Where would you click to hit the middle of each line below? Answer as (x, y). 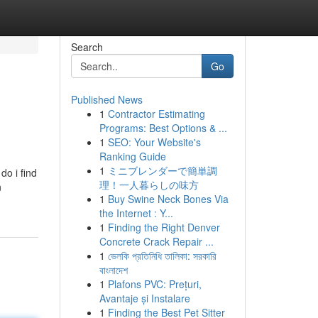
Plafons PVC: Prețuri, (154, 284)
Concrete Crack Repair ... (156, 241)
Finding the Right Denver (164, 227)
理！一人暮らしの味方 (149, 185)
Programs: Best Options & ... (163, 128)
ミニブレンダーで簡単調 (162, 170)
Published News (106, 99)
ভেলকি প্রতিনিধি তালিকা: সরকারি (162, 256)
